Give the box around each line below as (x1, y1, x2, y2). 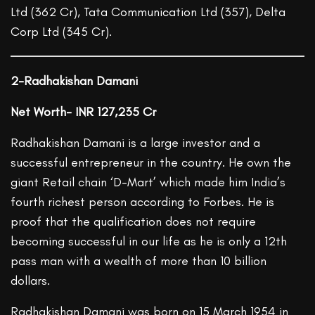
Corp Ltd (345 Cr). (11, 24, 112, 40)
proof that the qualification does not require (11, 214, 257, 230)
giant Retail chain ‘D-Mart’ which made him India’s (11, 174, 286, 191)
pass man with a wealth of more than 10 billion (11, 253, 267, 269)
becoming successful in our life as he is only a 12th (11, 233, 288, 250)
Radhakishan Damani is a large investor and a (11, 135, 261, 151)
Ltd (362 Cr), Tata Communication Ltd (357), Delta (11, 4, 286, 20)
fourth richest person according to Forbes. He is (11, 194, 275, 210)
